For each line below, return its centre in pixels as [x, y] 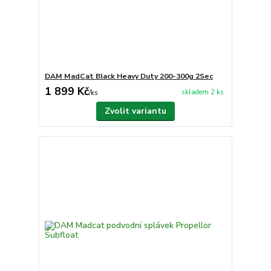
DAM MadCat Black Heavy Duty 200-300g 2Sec [129, 77]
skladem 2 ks [202, 92]
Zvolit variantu [135, 111]
